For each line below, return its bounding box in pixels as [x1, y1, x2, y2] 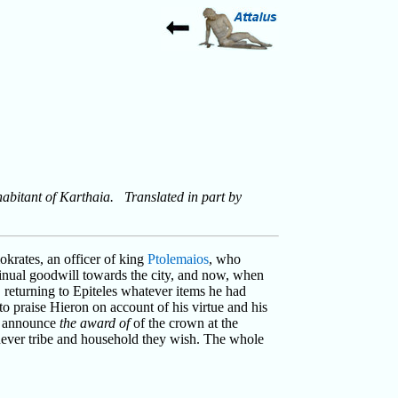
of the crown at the [130, 314, 239, 330]
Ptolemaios [147, 251, 210, 267]
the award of [60, 314, 131, 330]
